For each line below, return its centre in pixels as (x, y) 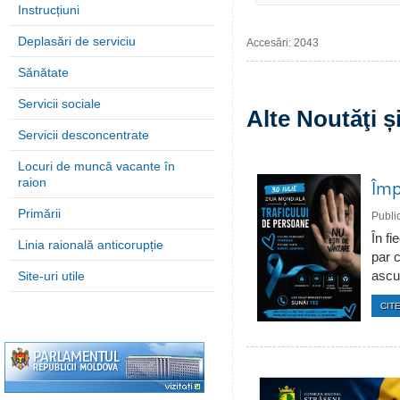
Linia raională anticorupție (91, 245)
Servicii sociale (59, 104)
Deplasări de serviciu (77, 41)
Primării (39, 213)
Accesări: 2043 (283, 43)
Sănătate (43, 72)
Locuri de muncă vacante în (96, 166)
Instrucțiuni (49, 10)
